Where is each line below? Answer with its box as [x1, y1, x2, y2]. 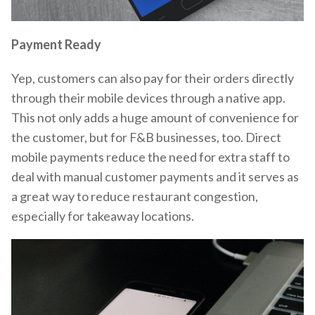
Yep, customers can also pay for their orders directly [11, 70, 294, 86]
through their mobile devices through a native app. [11, 89, 285, 105]
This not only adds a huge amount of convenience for [11, 109, 299, 125]
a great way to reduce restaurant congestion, [11, 188, 258, 204]
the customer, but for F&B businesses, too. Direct [11, 129, 281, 145]
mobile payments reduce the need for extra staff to [11, 148, 290, 165]
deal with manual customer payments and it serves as [11, 168, 299, 184]
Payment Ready [11, 37, 101, 53]
